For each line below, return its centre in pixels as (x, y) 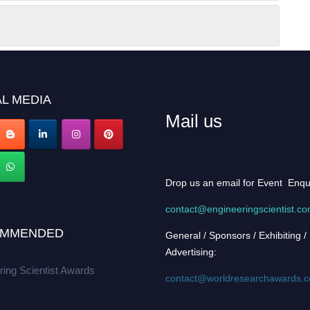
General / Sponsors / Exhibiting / (236, 235)
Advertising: (191, 252)
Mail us (194, 121)
